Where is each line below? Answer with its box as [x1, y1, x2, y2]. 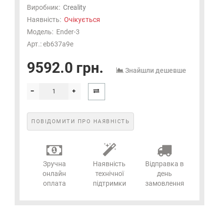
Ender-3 [56, 27, 80, 36]
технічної [95, 169, 124, 177]
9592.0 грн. [27, 59, 104, 76]
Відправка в [145, 159, 184, 168]
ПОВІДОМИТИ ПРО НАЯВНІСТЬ [31, 118, 130, 125]
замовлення [145, 179, 184, 187]
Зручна [43, 159, 66, 168]
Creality [63, 3, 86, 11]
